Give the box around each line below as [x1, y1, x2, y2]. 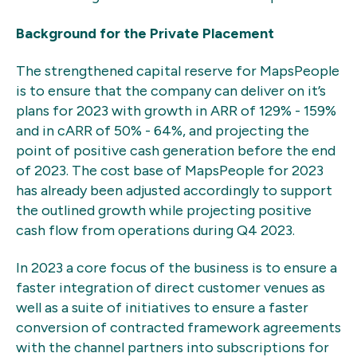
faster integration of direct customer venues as [16, 279, 325, 297]
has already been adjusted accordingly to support [16, 182, 332, 200]
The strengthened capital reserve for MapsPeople [16, 62, 339, 80]
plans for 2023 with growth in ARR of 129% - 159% [16, 102, 336, 120]
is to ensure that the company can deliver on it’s [16, 82, 326, 100]
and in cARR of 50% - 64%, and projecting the [16, 122, 309, 140]
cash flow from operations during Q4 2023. [16, 222, 298, 240]
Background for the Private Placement [16, 24, 277, 42]
